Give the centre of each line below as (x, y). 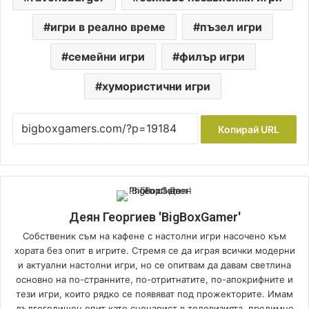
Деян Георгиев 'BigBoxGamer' (154, 217)
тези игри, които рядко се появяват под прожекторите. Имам (154, 293)
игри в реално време (108, 27)
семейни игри (106, 56)
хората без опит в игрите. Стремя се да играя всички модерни (154, 250)
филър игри (212, 56)
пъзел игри (231, 27)
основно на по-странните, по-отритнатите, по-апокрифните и (154, 279)
